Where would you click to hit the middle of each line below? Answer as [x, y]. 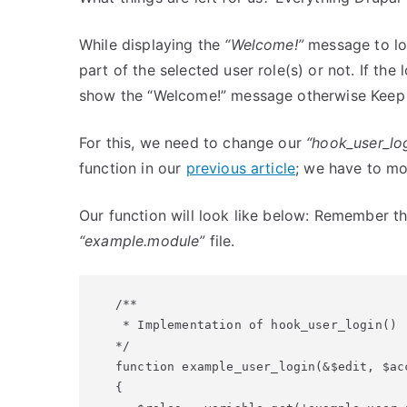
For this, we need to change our [193, 143]
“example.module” [142, 241]
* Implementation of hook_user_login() [257, 325]
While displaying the [152, 45]
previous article [241, 168]
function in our [133, 168]
